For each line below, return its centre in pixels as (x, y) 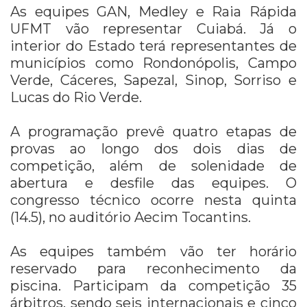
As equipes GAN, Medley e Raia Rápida (153, 11)
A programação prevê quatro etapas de (153, 131)
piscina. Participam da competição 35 (153, 285)
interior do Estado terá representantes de (153, 46)
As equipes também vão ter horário (153, 251)
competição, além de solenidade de (153, 165)
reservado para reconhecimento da (153, 268)
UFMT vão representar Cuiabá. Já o (153, 28)
